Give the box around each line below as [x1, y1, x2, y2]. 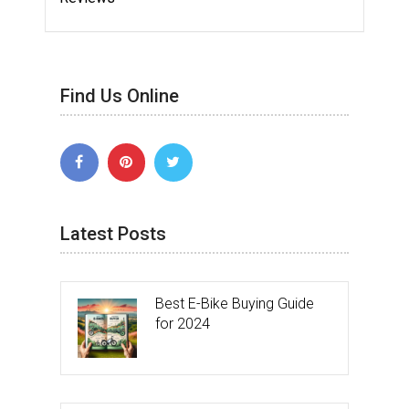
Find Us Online [60, 85, 179, 108]
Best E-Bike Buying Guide [155, 294, 314, 312]
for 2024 [155, 314, 210, 332]
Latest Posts [60, 222, 166, 245]
